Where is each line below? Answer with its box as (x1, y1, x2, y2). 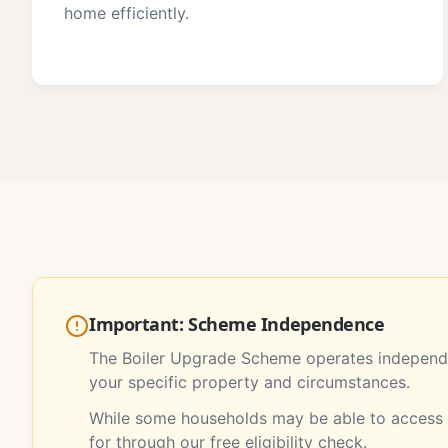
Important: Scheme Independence (89, 312, 385, 336)
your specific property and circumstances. (89, 372, 410, 392)
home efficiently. (64, 3, 189, 23)
